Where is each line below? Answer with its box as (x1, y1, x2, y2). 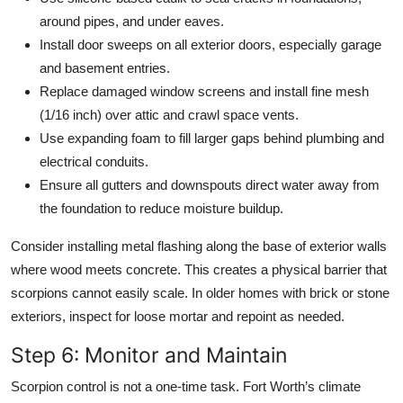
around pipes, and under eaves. (40, 13, 224, 29)
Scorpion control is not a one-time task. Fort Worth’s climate (11, 378, 361, 394)
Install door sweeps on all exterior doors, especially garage (40, 36, 381, 52)
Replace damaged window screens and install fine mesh (40, 83, 369, 99)
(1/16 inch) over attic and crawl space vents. (40, 106, 299, 122)
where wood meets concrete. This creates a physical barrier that (11, 261, 387, 277)
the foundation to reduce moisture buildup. (40, 200, 283, 216)
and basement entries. (40, 59, 170, 76)
